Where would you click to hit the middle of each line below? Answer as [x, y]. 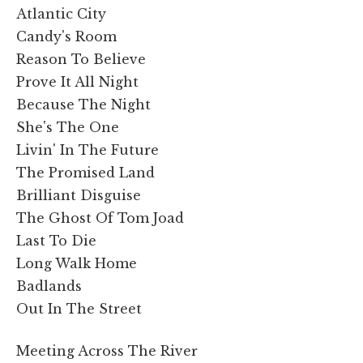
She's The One [68, 127]
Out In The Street [79, 308]
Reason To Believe [81, 59]
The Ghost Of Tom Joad [100, 218]
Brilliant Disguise [79, 195]
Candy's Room [66, 36]
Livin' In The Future [88, 149]
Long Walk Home [77, 263]
